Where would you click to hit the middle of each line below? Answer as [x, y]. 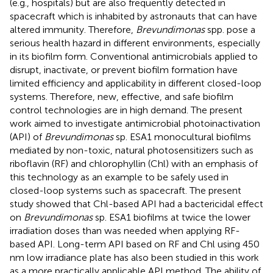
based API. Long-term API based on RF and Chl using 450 [135, 244]
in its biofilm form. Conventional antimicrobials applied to [134, 56]
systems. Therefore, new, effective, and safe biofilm [122, 96]
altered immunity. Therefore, [73, 29]
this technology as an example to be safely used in [119, 177]
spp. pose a [230, 29]
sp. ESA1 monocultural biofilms [182, 136]
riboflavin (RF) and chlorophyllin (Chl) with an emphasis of [134, 163]
